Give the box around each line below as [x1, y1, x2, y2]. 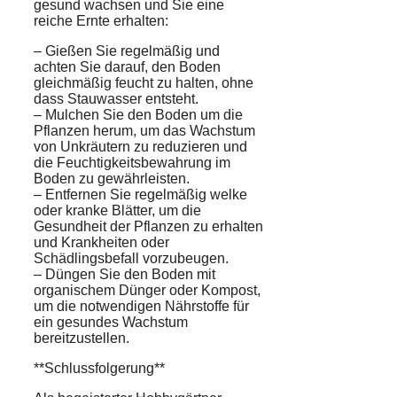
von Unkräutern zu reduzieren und [34, 139, 247, 155]
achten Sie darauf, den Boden [34, 59, 221, 75]
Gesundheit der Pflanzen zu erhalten [34, 219, 263, 235]
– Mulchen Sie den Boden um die [34, 107, 243, 123]
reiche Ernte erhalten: [34, 13, 168, 29]
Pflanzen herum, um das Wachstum [34, 123, 255, 139]
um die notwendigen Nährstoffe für [34, 299, 249, 315]
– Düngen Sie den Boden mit [34, 267, 215, 283]
